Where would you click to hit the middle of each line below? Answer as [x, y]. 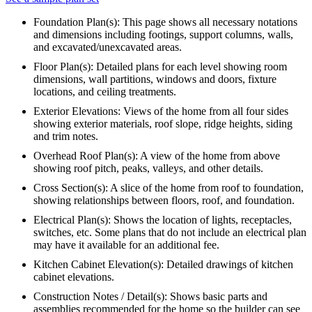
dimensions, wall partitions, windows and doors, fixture [155, 79]
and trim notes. [66, 136]
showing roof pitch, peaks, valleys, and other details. [148, 168]
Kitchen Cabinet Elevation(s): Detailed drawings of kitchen [163, 264]
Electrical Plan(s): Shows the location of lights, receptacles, [163, 219]
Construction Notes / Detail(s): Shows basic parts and [150, 296]
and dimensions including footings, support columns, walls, [163, 34]
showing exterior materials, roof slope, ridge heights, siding [163, 123]
